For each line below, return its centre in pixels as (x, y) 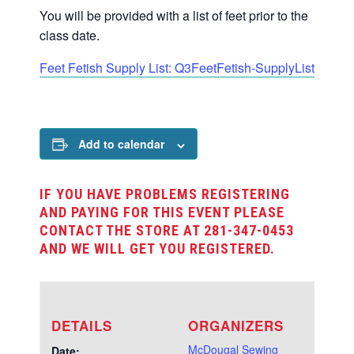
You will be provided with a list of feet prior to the (174, 16)
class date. (70, 36)
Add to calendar (121, 144)
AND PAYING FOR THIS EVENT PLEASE (162, 213)
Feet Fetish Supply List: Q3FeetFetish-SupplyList (177, 68)
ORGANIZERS (235, 326)
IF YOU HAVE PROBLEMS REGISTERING (165, 194)
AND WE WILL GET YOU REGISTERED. (157, 249)
